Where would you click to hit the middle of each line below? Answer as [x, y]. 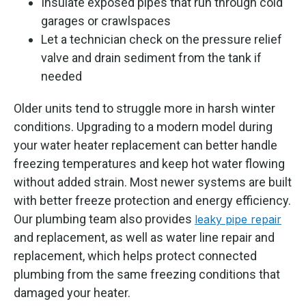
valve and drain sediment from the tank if [151, 57]
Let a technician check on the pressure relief [162, 39]
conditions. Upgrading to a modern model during [143, 126]
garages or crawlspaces [106, 20]
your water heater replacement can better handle [145, 145]
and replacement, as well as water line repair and [144, 237]
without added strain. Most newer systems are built [153, 182]
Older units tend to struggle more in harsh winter [144, 108]
